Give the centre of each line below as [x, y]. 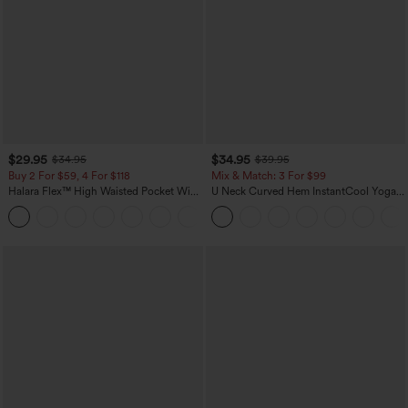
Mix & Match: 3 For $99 [268, 176]
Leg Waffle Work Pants [63, 204]
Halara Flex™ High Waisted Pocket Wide [105, 192]
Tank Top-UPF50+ [254, 204]
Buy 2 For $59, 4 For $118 [69, 176]
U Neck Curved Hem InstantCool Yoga [303, 192]
